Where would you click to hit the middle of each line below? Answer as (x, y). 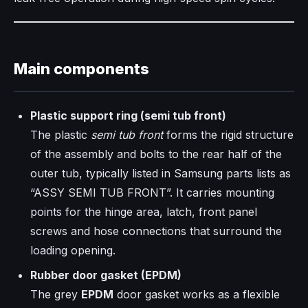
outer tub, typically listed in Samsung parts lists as (161, 174)
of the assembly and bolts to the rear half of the (156, 154)
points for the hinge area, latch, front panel (144, 212)
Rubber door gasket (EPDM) (106, 275)
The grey (56, 295)
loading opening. (73, 251)
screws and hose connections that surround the (156, 231)
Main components (81, 69)
